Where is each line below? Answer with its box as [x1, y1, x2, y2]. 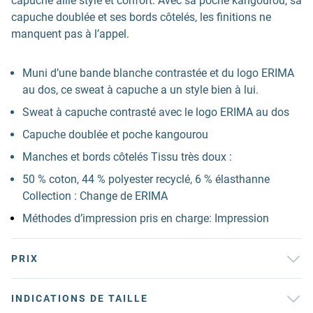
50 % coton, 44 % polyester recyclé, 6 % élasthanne [22, 173, 270, 186]
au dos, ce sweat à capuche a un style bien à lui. [22, 83, 259, 96]
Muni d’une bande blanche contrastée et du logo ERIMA [22, 66, 294, 80]
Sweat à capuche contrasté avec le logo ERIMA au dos [22, 105, 289, 119]
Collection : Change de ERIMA [22, 189, 168, 203]
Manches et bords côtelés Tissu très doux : [22, 150, 232, 163]
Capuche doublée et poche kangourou [22, 128, 208, 141]
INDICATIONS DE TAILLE [11, 293, 148, 304]
